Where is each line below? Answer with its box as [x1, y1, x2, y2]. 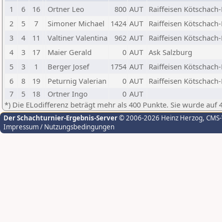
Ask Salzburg [149, 47, 192, 57]
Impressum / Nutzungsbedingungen [3, 122, 114, 131]
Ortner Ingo [48, 89, 88, 99]
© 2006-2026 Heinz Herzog [117, 113, 203, 122]
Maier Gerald [48, 47, 92, 57]
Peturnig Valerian [48, 76, 107, 86]
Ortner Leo [48, 4, 84, 14]
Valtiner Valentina [48, 33, 108, 43]
